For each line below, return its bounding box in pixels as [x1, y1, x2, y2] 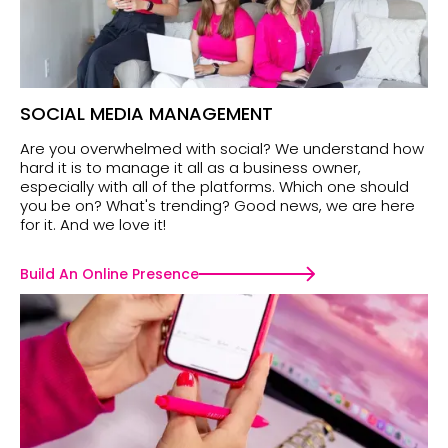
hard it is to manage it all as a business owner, [20, 157, 361, 179]
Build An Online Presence [20, 264, 199, 285]
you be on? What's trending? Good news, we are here [20, 195, 415, 217]
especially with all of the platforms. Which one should [20, 176, 409, 198]
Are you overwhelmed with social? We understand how [20, 138, 424, 160]
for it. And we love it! [20, 214, 166, 236]
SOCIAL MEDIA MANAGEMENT [20, 101, 273, 127]
